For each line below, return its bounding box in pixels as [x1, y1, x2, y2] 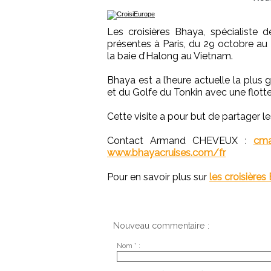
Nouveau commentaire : [113, 221, 209, 231]
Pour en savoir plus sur [107, 171, 209, 183]
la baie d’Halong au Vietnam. [107, 50, 233, 62]
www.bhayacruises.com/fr [107, 147, 226, 159]
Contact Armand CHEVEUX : [107, 135, 253, 147]
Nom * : [116, 241, 140, 250]
